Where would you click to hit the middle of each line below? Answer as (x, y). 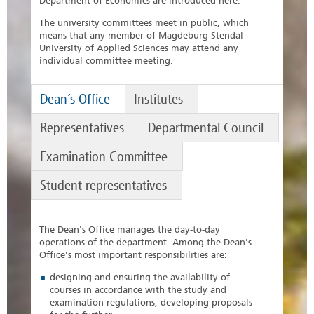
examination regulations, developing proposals (151, 303)
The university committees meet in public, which (144, 23)
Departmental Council (206, 128)
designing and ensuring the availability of (140, 278)
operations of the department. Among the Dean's (145, 243)
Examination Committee (104, 157)
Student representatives (103, 185)
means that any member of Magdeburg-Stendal (141, 36)
